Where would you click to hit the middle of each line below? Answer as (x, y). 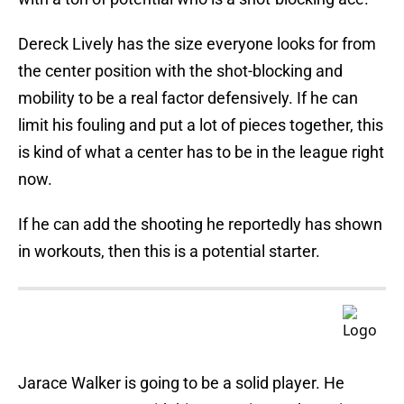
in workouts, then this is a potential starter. (169, 252)
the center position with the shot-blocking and (180, 71)
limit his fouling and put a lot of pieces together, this (201, 125)
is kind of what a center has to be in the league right (201, 152)
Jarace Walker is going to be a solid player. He (181, 383)
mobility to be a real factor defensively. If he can (188, 98)
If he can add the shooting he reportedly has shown (200, 225)
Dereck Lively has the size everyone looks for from (197, 44)
